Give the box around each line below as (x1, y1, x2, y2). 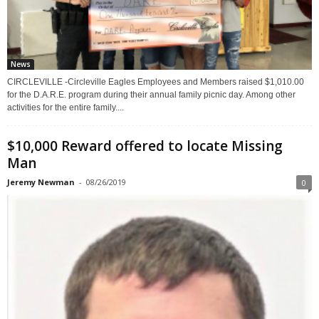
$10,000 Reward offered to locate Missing (7, 136, 283, 155)
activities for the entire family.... (7, 102, 124, 113)
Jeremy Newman (7, 176, 75, 187)
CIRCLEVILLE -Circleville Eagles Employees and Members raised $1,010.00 (7, 76, 304, 87)
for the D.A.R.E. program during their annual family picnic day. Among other (7, 89, 296, 100)
